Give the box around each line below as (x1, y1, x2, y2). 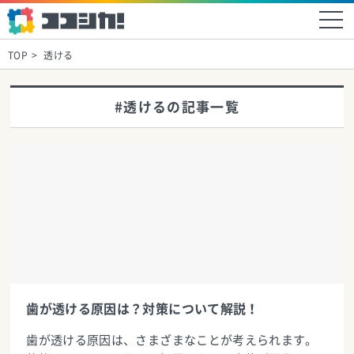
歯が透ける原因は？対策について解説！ (26, 303, 259, 315)
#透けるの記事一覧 (114, 100, 240, 114)
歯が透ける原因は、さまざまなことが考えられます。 (26, 334, 318, 346)
